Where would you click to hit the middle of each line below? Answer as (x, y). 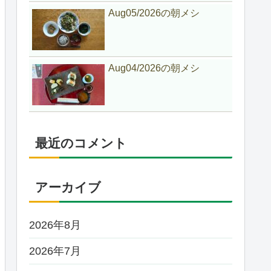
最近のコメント (81, 143)
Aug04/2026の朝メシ (154, 68)
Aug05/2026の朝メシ (154, 13)
